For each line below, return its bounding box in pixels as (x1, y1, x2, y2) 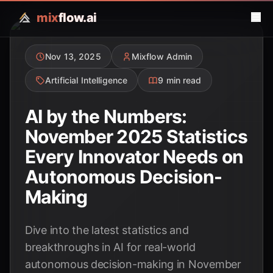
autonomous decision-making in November (25, 258, 241, 271)
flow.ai (58, 10, 97, 25)
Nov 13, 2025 (45, 51, 101, 62)
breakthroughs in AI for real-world (25, 241, 196, 253)
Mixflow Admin (131, 51, 193, 62)
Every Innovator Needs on (25, 146, 243, 168)
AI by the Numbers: (25, 105, 187, 127)
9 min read (158, 75, 202, 85)
